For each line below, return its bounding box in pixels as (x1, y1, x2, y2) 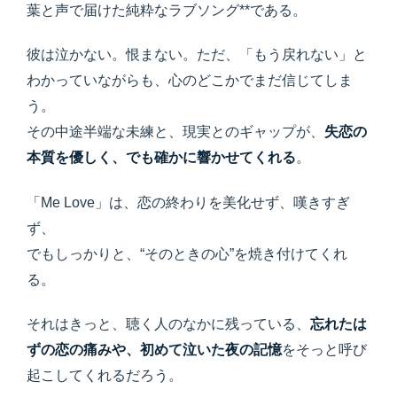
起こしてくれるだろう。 (27, 367, 183, 383)
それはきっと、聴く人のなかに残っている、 (27, 315, 310, 331)
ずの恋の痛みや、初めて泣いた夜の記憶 (27, 341, 282, 357)
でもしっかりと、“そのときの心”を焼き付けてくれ (27, 245, 347, 261)
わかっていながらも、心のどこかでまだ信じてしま (27, 73, 353, 89)
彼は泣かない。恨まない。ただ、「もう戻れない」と (27, 47, 367, 63)
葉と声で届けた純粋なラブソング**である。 (27, 3, 307, 19)
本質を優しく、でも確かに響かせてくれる (27, 150, 296, 166)
